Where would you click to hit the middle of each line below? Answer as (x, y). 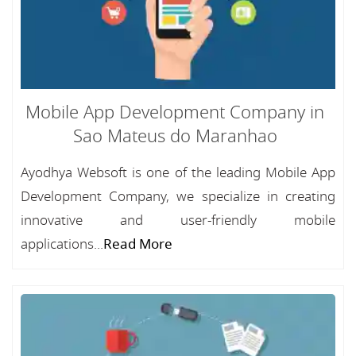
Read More (138, 244)
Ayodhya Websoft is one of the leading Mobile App (178, 173)
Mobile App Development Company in (175, 113)
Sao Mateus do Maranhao (175, 137)
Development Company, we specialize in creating (178, 197)
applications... (62, 244)
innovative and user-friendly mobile (178, 221)
